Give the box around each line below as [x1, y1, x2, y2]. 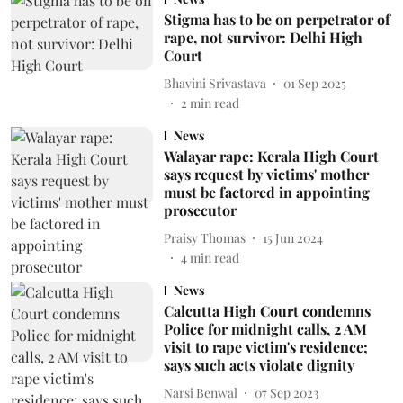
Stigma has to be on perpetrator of [163, 10, 390, 29]
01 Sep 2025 [282, 74, 346, 92]
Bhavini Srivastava [163, 74, 266, 92]
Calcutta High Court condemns [163, 301, 371, 320]
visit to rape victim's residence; [163, 337, 368, 356]
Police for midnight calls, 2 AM [163, 319, 367, 338]
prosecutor [163, 201, 237, 219]
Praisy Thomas [163, 228, 246, 246]
